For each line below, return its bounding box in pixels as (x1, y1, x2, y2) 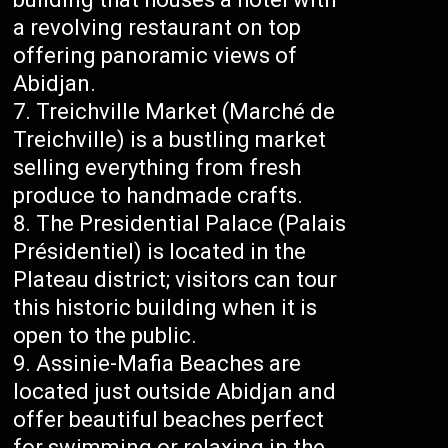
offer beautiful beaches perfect (13, 407, 325, 433)
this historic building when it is (13, 295, 318, 321)
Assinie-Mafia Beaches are (36, 351, 302, 377)
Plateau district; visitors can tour (13, 267, 338, 293)
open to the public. (13, 323, 198, 349)
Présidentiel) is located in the (13, 239, 307, 265)
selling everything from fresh (13, 155, 302, 181)
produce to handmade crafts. (13, 183, 304, 209)
